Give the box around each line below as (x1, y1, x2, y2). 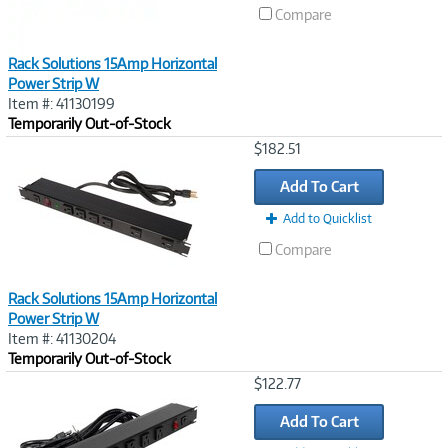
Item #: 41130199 (8, 95, 115, 112)
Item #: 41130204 (8, 330, 116, 347)
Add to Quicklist (283, 211, 372, 226)
